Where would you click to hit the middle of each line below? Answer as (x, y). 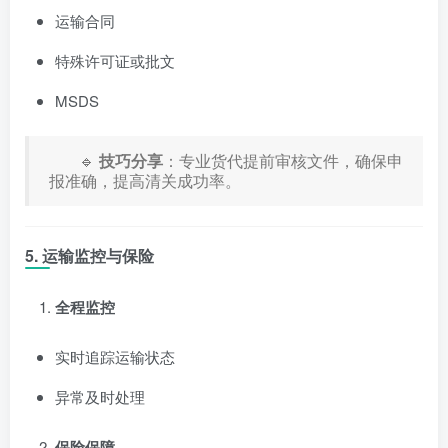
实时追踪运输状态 (115, 356)
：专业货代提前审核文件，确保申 (283, 160)
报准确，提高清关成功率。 (145, 180)
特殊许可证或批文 (115, 60)
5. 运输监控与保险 (89, 255)
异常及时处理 (100, 396)
